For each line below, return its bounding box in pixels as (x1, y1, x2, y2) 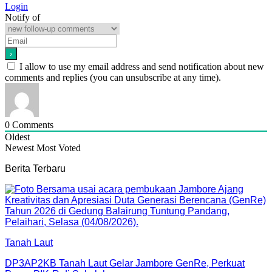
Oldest (5, 131, 30, 142)
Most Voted (36, 142, 81, 153)
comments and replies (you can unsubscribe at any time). (5, 72, 221, 83)
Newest (5, 142, 34, 153)
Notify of (5, 12, 40, 22)
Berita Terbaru (5, 163, 66, 174)
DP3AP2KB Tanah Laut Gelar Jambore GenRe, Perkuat (5, 257, 245, 268)
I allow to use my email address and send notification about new (19, 61, 264, 72)
